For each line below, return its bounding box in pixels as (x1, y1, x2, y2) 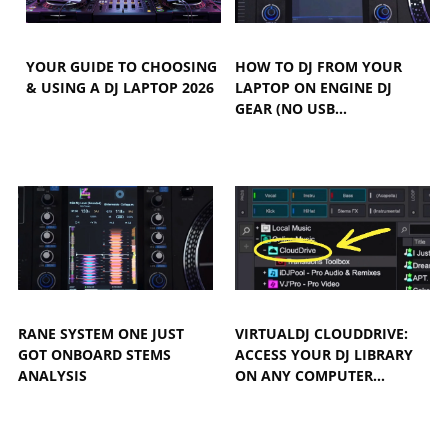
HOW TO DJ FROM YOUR (235, 56, 403, 76)
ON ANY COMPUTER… (235, 365, 386, 385)
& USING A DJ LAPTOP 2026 (26, 77, 215, 97)
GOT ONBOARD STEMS (18, 344, 171, 364)
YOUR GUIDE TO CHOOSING (26, 56, 218, 76)
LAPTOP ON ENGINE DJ (235, 77, 393, 97)
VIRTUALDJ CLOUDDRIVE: (235, 323, 409, 343)
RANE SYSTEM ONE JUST (18, 323, 184, 343)
